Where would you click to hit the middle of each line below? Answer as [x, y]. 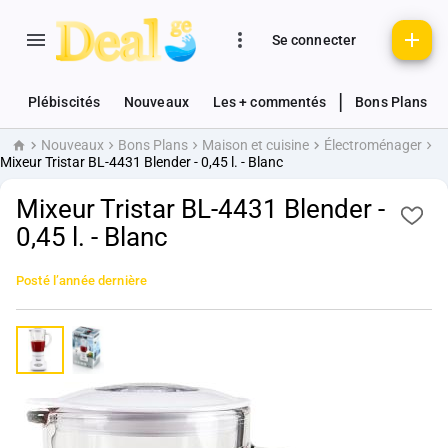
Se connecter [314, 40]
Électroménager [372, 145]
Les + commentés [269, 102]
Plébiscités [64, 102]
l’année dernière [100, 280]
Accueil [32, 152]
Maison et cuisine [256, 145]
